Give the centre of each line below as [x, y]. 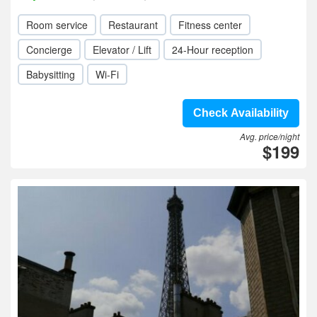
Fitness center [210, 25]
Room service [57, 25]
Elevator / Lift [122, 50]
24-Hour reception [213, 50]
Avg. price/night [270, 136]
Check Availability [241, 113]
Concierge [49, 50]
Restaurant [133, 25]
